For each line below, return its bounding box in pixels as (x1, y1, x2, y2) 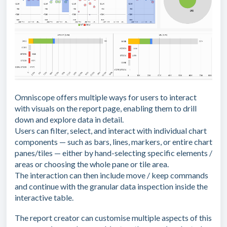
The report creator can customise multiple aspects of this (15, 213, 212, 223)
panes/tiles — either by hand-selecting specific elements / (15, 148, 212, 158)
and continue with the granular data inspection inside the (15, 181, 208, 192)
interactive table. (15, 193, 73, 203)
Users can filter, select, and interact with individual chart (15, 126, 207, 136)
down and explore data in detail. (15, 115, 125, 125)
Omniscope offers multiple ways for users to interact (15, 92, 197, 102)
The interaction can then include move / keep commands (15, 170, 208, 180)
